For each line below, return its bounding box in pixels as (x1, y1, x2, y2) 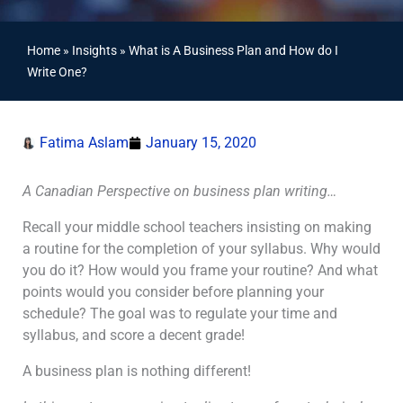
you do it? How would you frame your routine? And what (22, 262, 378, 279)
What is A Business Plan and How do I (129, 43, 338, 58)
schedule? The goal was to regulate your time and (22, 305, 337, 322)
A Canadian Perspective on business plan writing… (22, 183, 336, 200)
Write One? (27, 65, 87, 79)
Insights (72, 43, 117, 58)
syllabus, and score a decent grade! (22, 327, 245, 344)
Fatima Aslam (40, 134, 129, 151)
